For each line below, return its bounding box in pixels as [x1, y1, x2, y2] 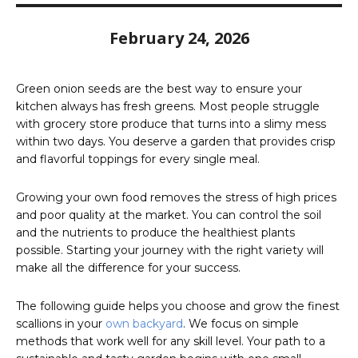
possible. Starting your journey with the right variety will [16, 243, 324, 258]
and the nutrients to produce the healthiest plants [16, 225, 295, 241]
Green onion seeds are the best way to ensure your [16, 82, 302, 97]
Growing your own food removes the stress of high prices [16, 190, 336, 205]
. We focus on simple [183, 316, 299, 332]
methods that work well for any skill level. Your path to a [16, 334, 325, 349]
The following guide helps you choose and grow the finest [16, 299, 340, 314]
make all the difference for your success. [16, 261, 241, 276]
